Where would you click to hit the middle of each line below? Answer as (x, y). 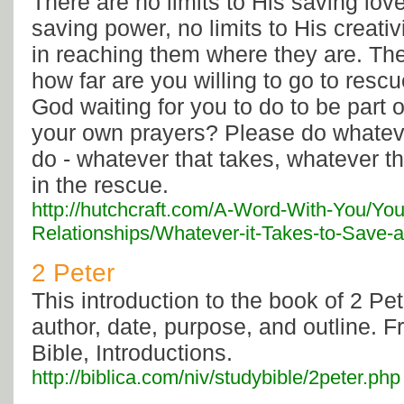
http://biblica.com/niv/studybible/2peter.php (216, 378)
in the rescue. (100, 185)
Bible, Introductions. (132, 353)
